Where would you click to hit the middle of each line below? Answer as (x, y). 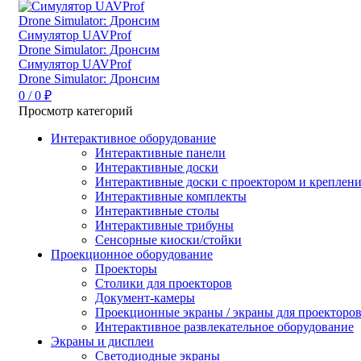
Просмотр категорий (76, 110)
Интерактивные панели (160, 152)
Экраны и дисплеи (102, 341)
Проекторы (126, 268)
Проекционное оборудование (132, 254)
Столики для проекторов (164, 283)
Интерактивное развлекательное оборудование (224, 326)
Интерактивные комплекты (171, 196)
